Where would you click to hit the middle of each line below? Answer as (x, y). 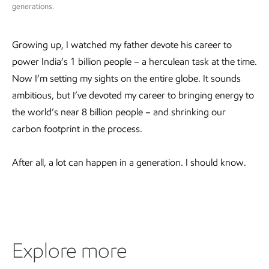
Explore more (69, 251)
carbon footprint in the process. (77, 129)
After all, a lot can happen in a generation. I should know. (129, 163)
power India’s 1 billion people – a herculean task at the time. (134, 62)
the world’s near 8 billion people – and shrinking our (119, 112)
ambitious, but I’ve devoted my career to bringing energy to (133, 95)
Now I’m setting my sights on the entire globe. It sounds (126, 79)
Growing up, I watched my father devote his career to (122, 45)
